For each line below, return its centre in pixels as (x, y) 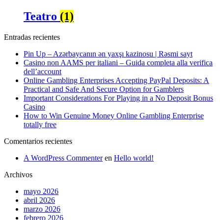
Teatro (42, 16)
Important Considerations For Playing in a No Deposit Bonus (118, 98)
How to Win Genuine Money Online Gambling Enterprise (114, 115)
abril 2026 (39, 200)
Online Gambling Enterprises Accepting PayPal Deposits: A (116, 80)
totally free (40, 124)
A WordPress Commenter (63, 158)
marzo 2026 (42, 209)
